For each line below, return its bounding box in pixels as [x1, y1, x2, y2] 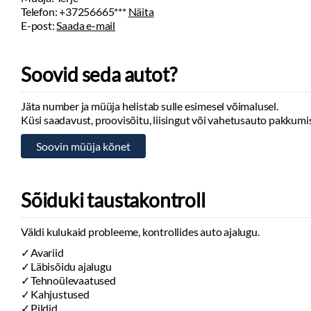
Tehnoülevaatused [31, 274, 116, 287]
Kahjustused [31, 287, 90, 301]
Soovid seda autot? [21, 62, 177, 86]
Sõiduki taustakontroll [21, 188, 205, 212]
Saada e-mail [56, 19, 116, 32]
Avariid [31, 246, 64, 259]
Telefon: [21, 5, 60, 18]
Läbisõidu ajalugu [31, 260, 112, 273]
